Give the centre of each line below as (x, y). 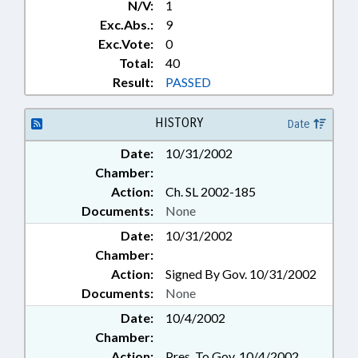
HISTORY (179, 123)
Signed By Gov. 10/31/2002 (241, 274)
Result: (133, 82)
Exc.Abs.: (127, 25)
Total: (136, 63)
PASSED (188, 82)
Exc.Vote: (126, 44)
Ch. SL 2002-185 (211, 192)
